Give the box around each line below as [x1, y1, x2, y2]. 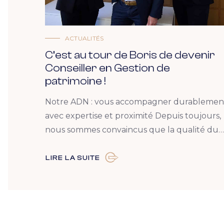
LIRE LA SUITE [45, 153, 100, 162]
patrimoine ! [45, 74, 106, 87]
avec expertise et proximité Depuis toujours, [45, 110, 221, 120]
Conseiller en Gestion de [45, 61, 170, 74]
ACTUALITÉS [65, 34, 104, 42]
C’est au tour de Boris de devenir [45, 48, 215, 61]
